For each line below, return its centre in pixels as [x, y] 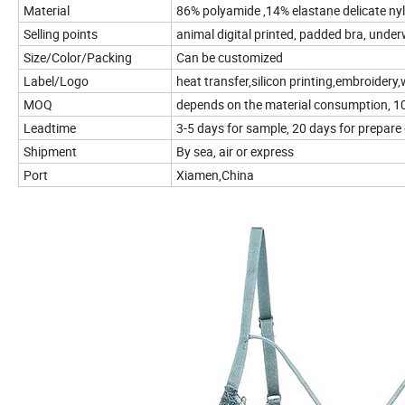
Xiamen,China [215, 174]
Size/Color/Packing [78, 57]
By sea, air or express [236, 151]
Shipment [50, 151]
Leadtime [50, 127]
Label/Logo [56, 80]
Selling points [61, 33]
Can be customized [230, 57]
